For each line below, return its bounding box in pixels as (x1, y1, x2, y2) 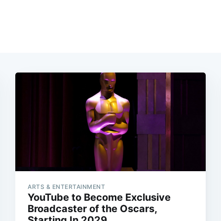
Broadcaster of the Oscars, (28, 203, 157, 215)
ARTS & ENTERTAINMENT (28, 183, 106, 191)
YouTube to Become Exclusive (28, 191, 171, 204)
